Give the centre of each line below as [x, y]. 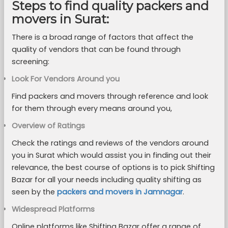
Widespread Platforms [53, 209]
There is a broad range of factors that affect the [102, 37]
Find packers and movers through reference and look [110, 96]
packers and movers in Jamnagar [120, 192]
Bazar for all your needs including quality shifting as [106, 180]
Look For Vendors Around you [65, 79]
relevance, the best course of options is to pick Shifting [113, 167]
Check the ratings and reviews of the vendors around [110, 143]
